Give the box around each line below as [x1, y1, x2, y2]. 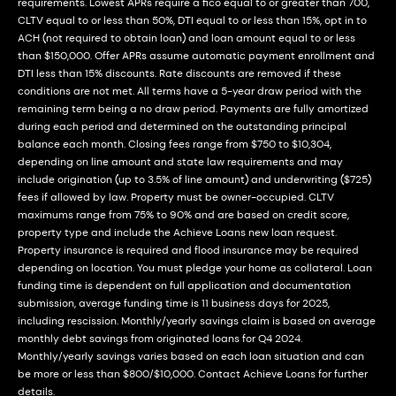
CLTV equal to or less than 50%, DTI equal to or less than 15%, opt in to [18, 13, 367, 27]
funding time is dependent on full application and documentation [18, 278, 351, 293]
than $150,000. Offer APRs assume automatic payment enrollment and [18, 49, 375, 63]
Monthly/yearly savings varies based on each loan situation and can [18, 349, 364, 363]
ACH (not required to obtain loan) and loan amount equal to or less [18, 31, 355, 45]
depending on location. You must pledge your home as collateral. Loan [18, 261, 372, 275]
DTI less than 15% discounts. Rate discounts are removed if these [18, 66, 341, 80]
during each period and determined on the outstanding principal [18, 119, 346, 133]
